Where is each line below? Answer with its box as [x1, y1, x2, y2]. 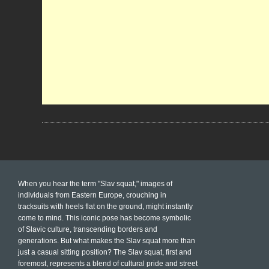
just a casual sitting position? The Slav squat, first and [18, 247, 192, 256]
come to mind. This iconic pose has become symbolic [18, 213, 191, 222]
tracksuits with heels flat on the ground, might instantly [18, 202, 193, 211]
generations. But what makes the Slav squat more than [18, 236, 195, 245]
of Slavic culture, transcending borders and [18, 225, 157, 234]
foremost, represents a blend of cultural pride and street [18, 259, 198, 268]
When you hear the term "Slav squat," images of [18, 179, 172, 188]
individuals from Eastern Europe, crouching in [18, 190, 166, 199]
